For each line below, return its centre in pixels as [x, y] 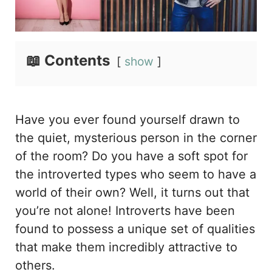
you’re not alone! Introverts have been [125, 211]
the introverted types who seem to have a [136, 175]
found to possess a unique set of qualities [135, 229]
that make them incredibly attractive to [126, 247]
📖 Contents [68, 61]
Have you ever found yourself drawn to [127, 120]
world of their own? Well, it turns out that [132, 193]
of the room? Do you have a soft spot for [131, 156]
